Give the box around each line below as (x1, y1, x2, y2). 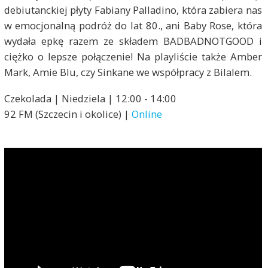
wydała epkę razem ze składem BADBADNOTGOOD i (4, 33, 263, 48)
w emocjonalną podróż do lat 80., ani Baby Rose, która (4, 18, 263, 32)
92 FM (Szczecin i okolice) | (4, 106, 132, 121)
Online (131, 106, 162, 121)
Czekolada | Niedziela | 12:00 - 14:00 (4, 91, 176, 105)
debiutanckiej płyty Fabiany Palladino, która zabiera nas (4, 2, 263, 17)
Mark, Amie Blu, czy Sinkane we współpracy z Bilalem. (4, 65, 252, 79)
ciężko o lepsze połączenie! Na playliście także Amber (4, 49, 263, 63)
